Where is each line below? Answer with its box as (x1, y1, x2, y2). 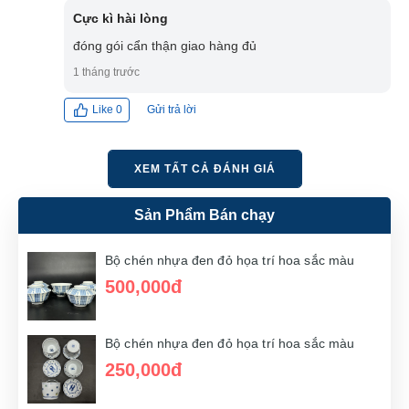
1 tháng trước (73, 65, 140, 79)
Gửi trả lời (147, 102, 196, 116)
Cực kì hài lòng (73, 10, 168, 26)
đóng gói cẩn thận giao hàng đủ (73, 37, 257, 53)
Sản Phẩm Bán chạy (134, 206, 275, 223)
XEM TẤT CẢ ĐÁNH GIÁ (133, 162, 276, 175)
